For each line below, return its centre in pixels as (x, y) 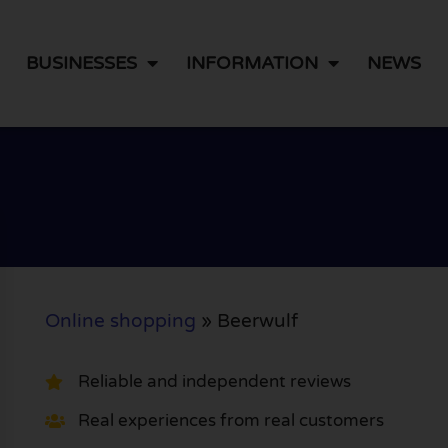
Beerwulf (257, 320)
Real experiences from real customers (230, 421)
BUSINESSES (82, 63)
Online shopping (120, 320)
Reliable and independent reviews (214, 382)
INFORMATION (252, 63)
